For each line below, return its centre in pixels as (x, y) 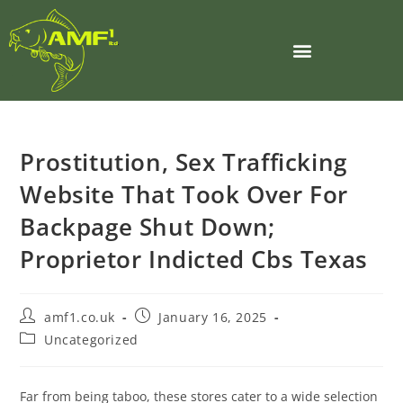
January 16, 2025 (213, 318)
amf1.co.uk (80, 318)
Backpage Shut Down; (148, 227)
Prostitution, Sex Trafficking (184, 162)
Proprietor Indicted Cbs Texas (194, 260)
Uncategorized (91, 340)
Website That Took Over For (184, 195)
